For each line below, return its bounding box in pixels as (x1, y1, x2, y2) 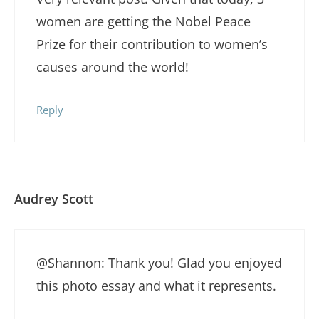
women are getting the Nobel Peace (36, 13, 251, 31)
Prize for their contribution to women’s (36, 36, 268, 53)
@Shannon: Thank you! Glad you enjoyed (36, 253, 282, 271)
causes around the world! (36, 58, 189, 76)
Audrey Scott (14, 189, 93, 207)
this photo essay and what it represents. (36, 276, 276, 294)
